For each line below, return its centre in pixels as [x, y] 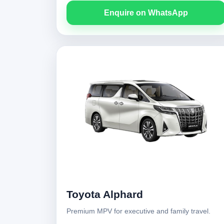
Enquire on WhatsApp [146, 13]
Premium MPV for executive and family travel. [138, 211]
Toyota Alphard [105, 194]
